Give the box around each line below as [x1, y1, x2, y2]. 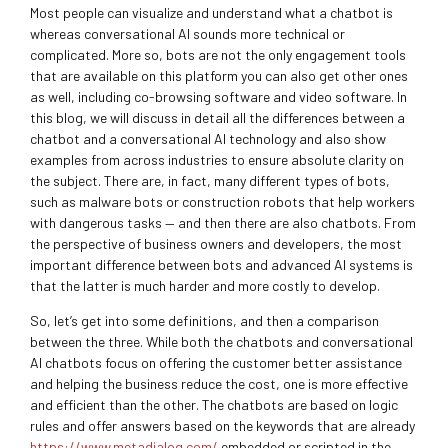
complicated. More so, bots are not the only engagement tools [30, 45, 406, 63]
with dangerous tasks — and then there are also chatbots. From [30, 213, 416, 231]
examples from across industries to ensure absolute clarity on [30, 150, 404, 168]
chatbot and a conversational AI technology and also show [30, 129, 386, 147]
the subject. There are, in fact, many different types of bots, [30, 171, 390, 189]
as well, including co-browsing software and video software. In [30, 87, 407, 105]
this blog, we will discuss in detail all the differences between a [30, 108, 405, 126]
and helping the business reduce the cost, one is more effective [30, 374, 408, 392]
